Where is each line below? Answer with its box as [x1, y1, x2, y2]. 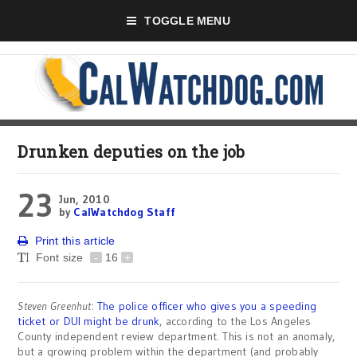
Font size [35, 251, 87, 264]
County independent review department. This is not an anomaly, [18, 329, 335, 343]
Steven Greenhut [18, 299, 92, 313]
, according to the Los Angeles [159, 314, 312, 328]
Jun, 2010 [58, 192, 110, 206]
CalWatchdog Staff [73, 205, 176, 219]
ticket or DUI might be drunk [18, 314, 160, 328]
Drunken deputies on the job [18, 141, 245, 162]
